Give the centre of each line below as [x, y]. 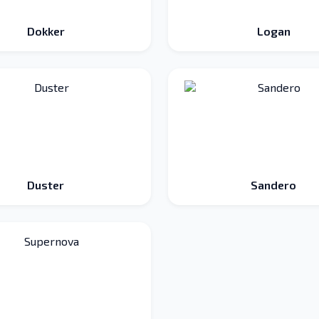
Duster [46, 185]
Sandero [273, 185]
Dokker [46, 31]
